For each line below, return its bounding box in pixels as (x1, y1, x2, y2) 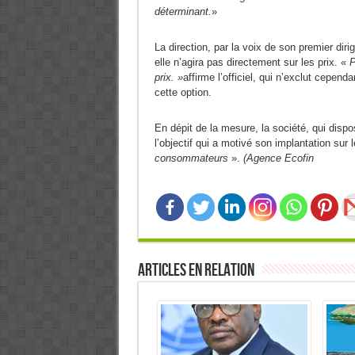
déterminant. (154, 6, 212, 17)
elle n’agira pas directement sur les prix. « (154, 56, 349, 68)
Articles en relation (137, 260, 254, 281)
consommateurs (154, 152, 228, 164)
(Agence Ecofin (242, 152, 314, 164)
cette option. (154, 86, 212, 98)
